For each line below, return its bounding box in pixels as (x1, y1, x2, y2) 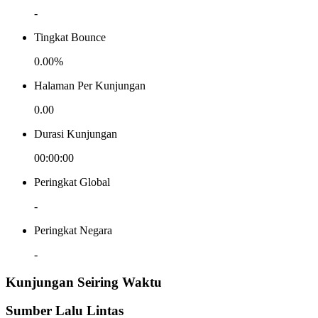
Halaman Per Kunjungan (34, 79, 146, 92)
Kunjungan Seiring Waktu (6, 274, 162, 290)
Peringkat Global (34, 175, 110, 188)
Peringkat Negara (34, 224, 112, 236)
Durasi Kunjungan (34, 127, 117, 140)
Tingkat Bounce (34, 31, 106, 43)
